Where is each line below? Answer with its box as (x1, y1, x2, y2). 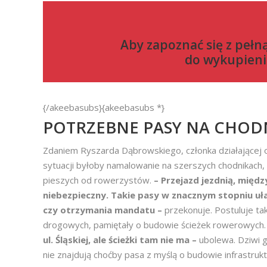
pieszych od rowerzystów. (43, 174, 154, 186)
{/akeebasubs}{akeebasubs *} (43, 101, 164, 113)
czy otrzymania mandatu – (43, 204, 164, 216)
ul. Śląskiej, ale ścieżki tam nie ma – (43, 234, 199, 246)
